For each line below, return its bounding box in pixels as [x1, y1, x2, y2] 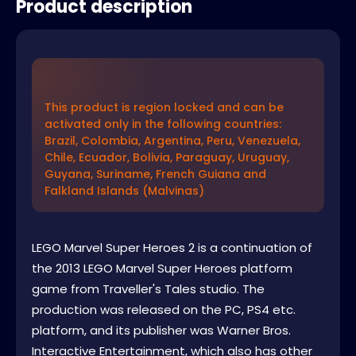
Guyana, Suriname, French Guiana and [44, 165, 266, 182]
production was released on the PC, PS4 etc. [32, 300, 296, 318]
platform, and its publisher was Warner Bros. [32, 321, 291, 339]
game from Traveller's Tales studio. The [32, 280, 265, 297]
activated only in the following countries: [44, 115, 281, 132]
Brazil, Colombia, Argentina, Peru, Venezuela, [44, 132, 300, 149]
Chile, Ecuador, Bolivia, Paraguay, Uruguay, [44, 149, 289, 165]
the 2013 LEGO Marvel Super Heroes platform [32, 259, 292, 277]
